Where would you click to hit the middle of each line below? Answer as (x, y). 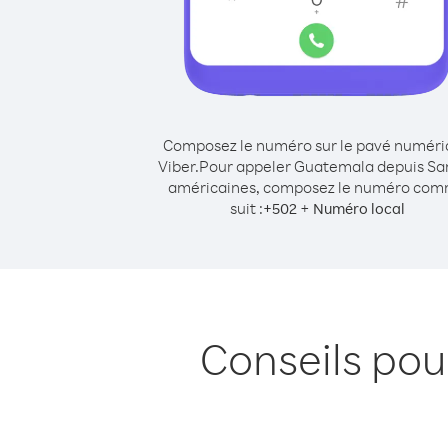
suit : (246, 208)
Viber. (178, 166)
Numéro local (358, 208)
